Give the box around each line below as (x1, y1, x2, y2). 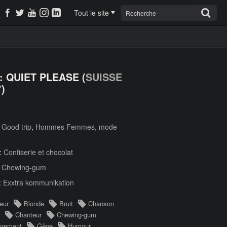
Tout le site (74, 8, 109, 18)
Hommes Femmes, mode (35, 122, 117, 132)
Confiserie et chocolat (4, 147, 73, 157)
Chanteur (15, 210, 42, 219)
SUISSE (86, 70, 122, 84)
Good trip (2, 122, 31, 132)
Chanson (88, 199, 114, 208)
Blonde (24, 199, 44, 208)
